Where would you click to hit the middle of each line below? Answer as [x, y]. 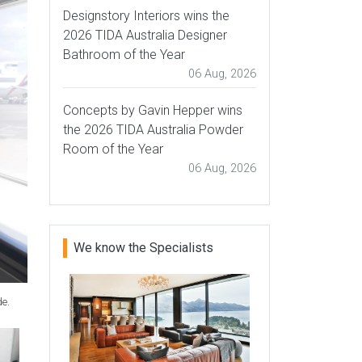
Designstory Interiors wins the [146, 16]
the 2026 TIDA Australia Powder [153, 130]
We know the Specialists [143, 248]
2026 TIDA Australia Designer [145, 35]
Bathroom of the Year [124, 55]
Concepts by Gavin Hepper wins [153, 110]
